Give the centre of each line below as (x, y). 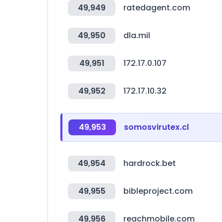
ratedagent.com (157, 8)
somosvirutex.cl (156, 127)
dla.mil (137, 35)
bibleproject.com (158, 191)
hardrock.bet (150, 163)
